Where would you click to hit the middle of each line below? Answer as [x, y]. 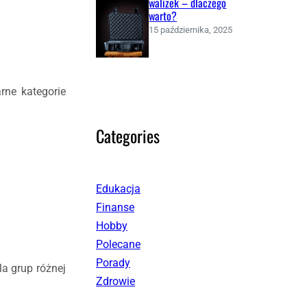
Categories [128, 135]
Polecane [118, 244]
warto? [163, 15]
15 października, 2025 [191, 29]
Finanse [115, 207]
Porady [113, 262]
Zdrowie [115, 281]
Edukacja [118, 188]
